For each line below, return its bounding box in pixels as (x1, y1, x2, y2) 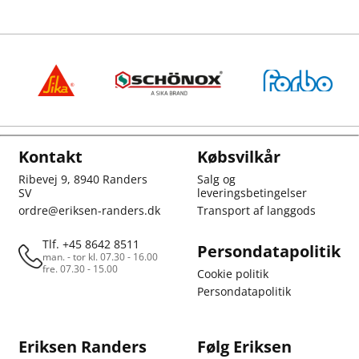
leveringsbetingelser (196, 185, 307, 200)
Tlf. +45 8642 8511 (42, 236, 139, 252)
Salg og (196, 171, 236, 187)
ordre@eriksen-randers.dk (18, 203, 160, 218)
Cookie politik (196, 266, 268, 281)
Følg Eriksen (196, 336, 292, 357)
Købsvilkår (196, 146, 280, 167)
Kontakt (18, 146, 83, 167)
